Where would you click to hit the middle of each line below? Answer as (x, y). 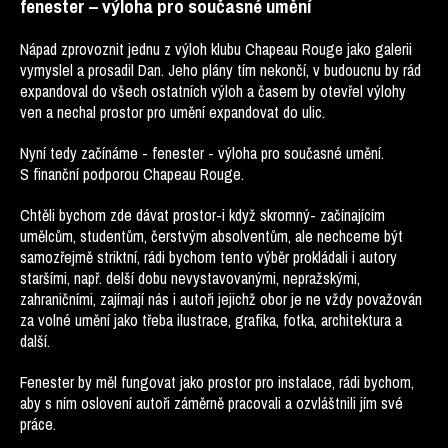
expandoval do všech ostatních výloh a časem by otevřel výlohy (213, 91)
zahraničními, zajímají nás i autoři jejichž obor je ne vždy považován (221, 299)
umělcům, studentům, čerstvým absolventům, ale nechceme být (211, 236)
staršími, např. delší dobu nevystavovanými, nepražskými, (190, 278)
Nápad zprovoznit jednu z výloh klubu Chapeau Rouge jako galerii (216, 49)
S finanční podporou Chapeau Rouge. (132, 174)
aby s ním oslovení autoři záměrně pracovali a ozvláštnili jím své (211, 403)
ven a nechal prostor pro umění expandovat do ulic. (172, 112)
